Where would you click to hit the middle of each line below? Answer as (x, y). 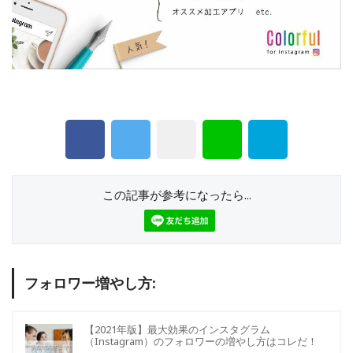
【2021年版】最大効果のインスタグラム (177, 329)
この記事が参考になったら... (176, 194)
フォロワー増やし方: (90, 282)
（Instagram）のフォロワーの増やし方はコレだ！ (201, 341)
